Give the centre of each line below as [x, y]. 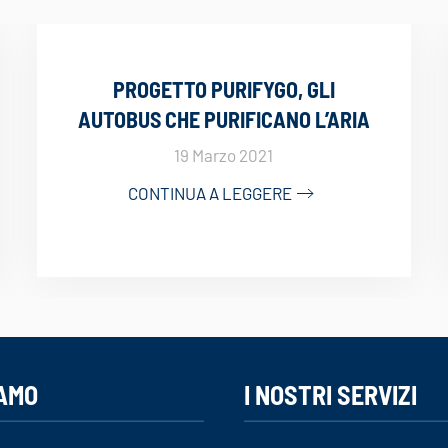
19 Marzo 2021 [224, 155]
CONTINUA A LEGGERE [210, 192]
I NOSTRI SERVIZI [330, 394]
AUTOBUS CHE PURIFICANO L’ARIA [223, 119]
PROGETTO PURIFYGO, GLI [223, 89]
